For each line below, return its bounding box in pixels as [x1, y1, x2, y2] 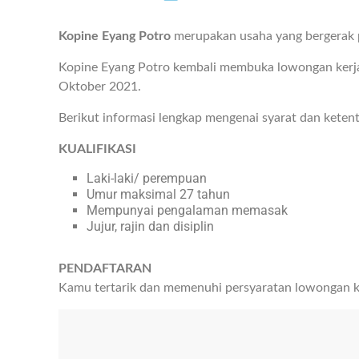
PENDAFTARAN [58, 262, 151, 276]
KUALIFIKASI [58, 143, 136, 156]
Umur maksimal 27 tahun [87, 187, 230, 203]
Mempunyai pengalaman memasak [87, 203, 288, 219]
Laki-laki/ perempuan [87, 171, 207, 187]
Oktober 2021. [58, 80, 141, 94]
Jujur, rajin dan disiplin [87, 219, 214, 235]
